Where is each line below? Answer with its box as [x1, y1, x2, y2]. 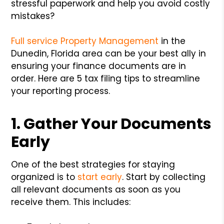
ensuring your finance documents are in [11, 59, 186, 72]
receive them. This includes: [11, 195, 131, 208]
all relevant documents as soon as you [11, 183, 181, 195]
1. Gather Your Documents [11, 113, 212, 134]
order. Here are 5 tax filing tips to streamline [11, 72, 200, 84]
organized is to [11, 170, 78, 183]
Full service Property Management [11, 34, 159, 47]
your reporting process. [11, 84, 110, 97]
